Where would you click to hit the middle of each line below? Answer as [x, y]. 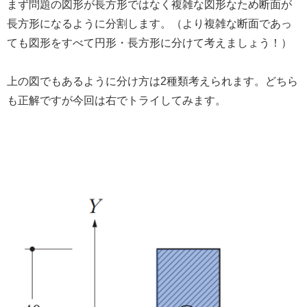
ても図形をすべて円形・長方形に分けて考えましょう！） [149, 42]
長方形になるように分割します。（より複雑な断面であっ [149, 23]
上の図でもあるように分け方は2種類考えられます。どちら [152, 82]
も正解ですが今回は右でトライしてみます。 [116, 101]
